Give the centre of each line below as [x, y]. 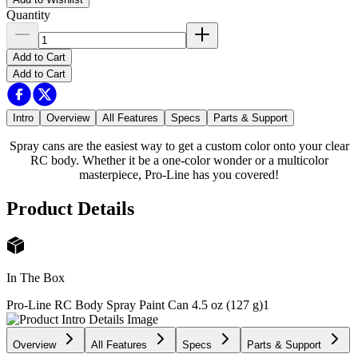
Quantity [28, 15]
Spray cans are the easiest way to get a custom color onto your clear [179, 146]
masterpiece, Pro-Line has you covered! [179, 175]
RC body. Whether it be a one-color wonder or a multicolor [179, 160]
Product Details [70, 208]
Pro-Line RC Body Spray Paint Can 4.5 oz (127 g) [135, 304]
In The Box [36, 277]
